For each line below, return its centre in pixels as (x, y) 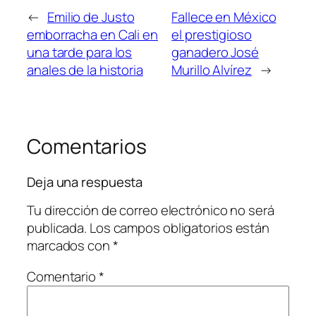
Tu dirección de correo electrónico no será (151, 211)
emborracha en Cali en (92, 34)
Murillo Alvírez (212, 69)
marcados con (70, 246)
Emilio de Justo (91, 17)
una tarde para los (80, 52)
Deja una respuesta (85, 182)
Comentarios (87, 146)
